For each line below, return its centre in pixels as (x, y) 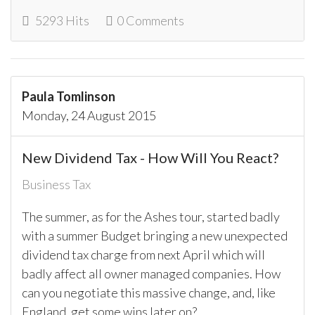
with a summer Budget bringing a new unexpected (155, 236)
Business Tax (56, 185)
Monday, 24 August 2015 (89, 116)
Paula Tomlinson (69, 97)
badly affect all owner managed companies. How (151, 274)
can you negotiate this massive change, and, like (149, 293)
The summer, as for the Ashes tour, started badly (151, 217)
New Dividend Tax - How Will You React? (150, 158)
